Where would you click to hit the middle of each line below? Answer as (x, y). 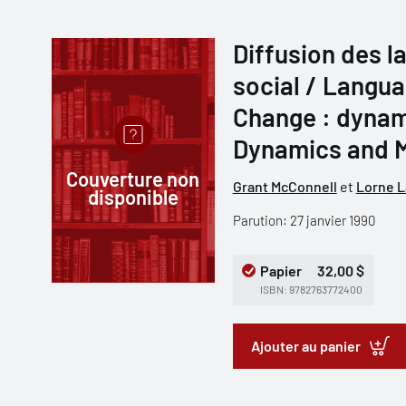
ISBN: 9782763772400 (311, 289)
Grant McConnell (285, 186)
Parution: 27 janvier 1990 (304, 220)
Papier (280, 271)
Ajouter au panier (305, 346)
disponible (133, 197)
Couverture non (133, 179)
